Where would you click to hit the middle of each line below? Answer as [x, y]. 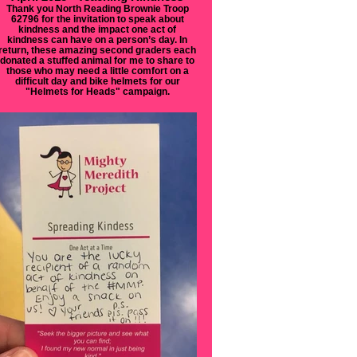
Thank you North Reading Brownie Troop [97, 8]
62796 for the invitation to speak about [97, 19]
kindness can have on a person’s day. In [97, 39]
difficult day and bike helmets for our [97, 81]
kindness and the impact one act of [97, 29]
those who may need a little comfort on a [97, 71]
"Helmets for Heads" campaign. [97, 91]
